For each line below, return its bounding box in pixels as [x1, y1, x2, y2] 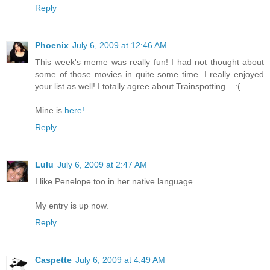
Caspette [35, 254, 72, 265]
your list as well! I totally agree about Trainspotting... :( [35, 81, 240, 91]
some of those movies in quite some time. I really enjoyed [35, 69, 264, 79]
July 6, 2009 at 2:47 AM [57, 159, 147, 169]
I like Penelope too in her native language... [35, 176, 200, 186]
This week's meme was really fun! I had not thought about [35, 57, 264, 67]
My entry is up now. [35, 200, 108, 210]
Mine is [35, 105, 64, 115]
